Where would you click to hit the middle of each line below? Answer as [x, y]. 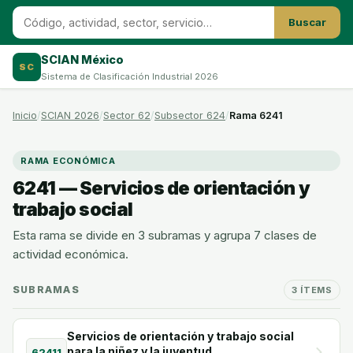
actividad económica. [71, 254]
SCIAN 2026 [70, 115]
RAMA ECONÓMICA [68, 161]
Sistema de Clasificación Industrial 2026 [130, 76]
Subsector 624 [190, 115]
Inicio [25, 115]
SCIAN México [82, 59]
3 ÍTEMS [312, 290]
